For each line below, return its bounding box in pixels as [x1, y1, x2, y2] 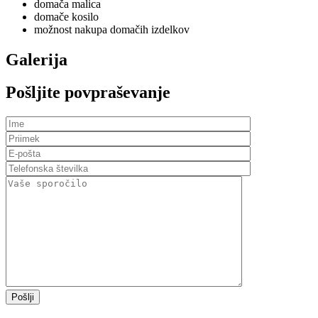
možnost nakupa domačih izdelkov [34, 23, 190, 35]
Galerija [6, 50, 67, 69]
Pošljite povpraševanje [6, 83, 170, 102]
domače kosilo [34, 10, 99, 23]
